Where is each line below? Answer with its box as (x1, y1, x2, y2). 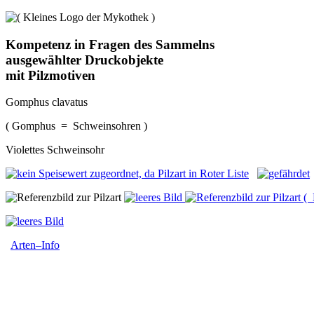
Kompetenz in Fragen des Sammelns (6, 36, 214, 52)
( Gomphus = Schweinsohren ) (6, 120, 147, 132)
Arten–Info (11, 239, 60, 252)
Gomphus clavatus (6, 96, 88, 109)
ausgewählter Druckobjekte (6, 52, 163, 67)
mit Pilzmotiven (6, 67, 95, 83)
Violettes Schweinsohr (6, 144, 104, 156)
